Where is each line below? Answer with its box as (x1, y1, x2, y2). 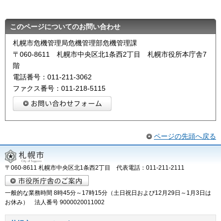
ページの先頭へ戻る (154, 132, 216, 140)
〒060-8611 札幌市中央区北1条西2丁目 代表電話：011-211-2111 (5, 164, 190, 171)
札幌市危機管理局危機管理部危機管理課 (13, 39, 137, 47)
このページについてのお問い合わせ (10, 23, 120, 31)
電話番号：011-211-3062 (13, 73, 92, 81)
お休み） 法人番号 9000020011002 (5, 198, 105, 206)
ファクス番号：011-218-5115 (13, 84, 106, 93)
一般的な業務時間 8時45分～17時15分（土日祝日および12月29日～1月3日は (5, 189, 211, 196)
